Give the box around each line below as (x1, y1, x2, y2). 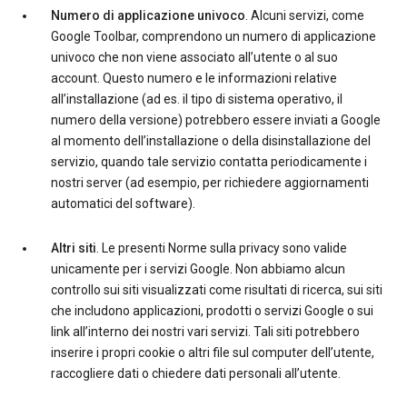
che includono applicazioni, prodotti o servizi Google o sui (51, 303, 373, 318)
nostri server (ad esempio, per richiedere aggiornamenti (51, 175, 369, 190)
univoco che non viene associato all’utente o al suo (51, 50, 338, 65)
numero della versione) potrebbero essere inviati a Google (51, 113, 381, 127)
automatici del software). (51, 196, 195, 211)
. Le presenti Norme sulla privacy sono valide (96, 241, 347, 255)
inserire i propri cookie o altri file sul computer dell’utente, (51, 345, 374, 360)
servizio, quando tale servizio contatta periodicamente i (51, 154, 367, 169)
